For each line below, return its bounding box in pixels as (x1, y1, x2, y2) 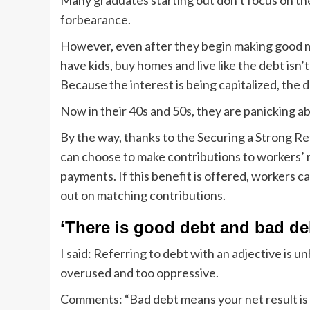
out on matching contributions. (60, 188, 226, 203)
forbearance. (60, 12, 131, 28)
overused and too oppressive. (60, 265, 219, 281)
